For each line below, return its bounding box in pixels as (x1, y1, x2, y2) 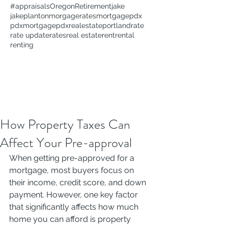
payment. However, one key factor (9, 190, 140, 199)
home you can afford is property (9, 214, 133, 224)
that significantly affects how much (9, 202, 140, 212)
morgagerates (49, 12, 96, 20)
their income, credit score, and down (9, 178, 148, 187)
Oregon (50, 2, 75, 10)
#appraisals (10, 2, 50, 10)
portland (102, 21, 131, 30)
